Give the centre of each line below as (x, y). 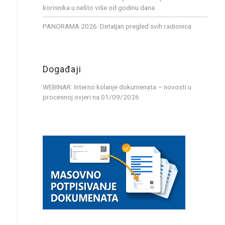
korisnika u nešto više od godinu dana (98, 8)
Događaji (62, 70)
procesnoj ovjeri (67, 97)
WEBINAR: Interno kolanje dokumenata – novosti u (117, 87)
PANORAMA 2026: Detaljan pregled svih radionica (117, 26)
